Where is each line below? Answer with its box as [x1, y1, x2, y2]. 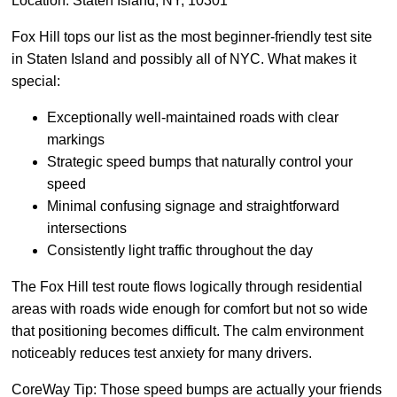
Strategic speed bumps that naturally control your [47, 154, 353, 170]
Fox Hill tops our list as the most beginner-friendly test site [12, 29, 372, 45]
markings [47, 132, 105, 148]
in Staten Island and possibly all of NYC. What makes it [12, 51, 356, 67]
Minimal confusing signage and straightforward [47, 198, 339, 214]
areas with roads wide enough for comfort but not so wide [12, 301, 368, 317]
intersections [47, 221, 127, 237]
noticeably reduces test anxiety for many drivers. [12, 346, 312, 362]
